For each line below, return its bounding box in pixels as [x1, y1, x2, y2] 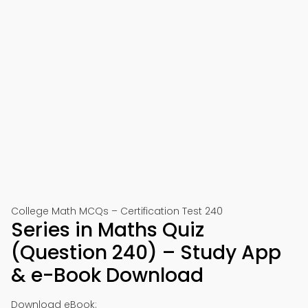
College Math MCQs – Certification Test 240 [11, 204, 223, 218]
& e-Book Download [11, 262, 203, 289]
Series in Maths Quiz [11, 217, 204, 243]
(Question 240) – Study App [11, 239, 281, 266]
